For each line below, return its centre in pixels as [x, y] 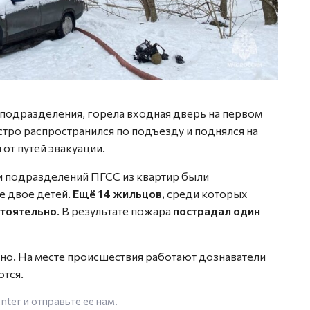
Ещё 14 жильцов [117, 193]
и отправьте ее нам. [70, 301]
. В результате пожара [115, 211]
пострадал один [217, 211]
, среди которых [205, 193]
